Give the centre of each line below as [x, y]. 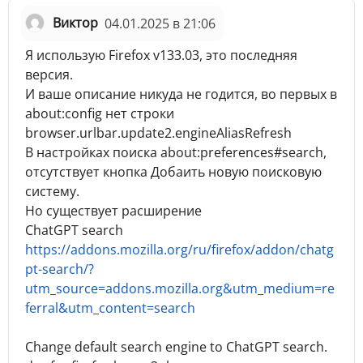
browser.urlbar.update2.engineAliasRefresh [158, 132]
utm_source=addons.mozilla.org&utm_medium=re [180, 288]
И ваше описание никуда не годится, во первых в [181, 94]
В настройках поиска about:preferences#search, [176, 152]
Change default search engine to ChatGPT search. [176, 346]
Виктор [75, 22]
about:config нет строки [100, 113]
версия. [49, 74]
